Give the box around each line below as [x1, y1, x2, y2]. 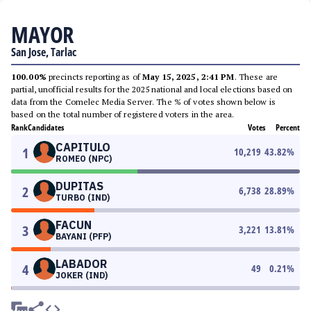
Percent [276, 121, 300, 133]
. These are [234, 72, 278, 82]
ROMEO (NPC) [56, 153, 112, 164]
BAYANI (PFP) [56, 231, 111, 242]
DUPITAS [56, 179, 103, 193]
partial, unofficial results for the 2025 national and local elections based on [11, 84, 293, 94]
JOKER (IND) [56, 270, 108, 280]
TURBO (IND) [56, 192, 110, 203]
